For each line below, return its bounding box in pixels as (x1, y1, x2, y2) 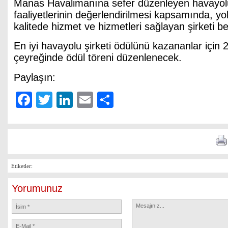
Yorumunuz (12, 183, 63, 194)
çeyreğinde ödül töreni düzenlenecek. (14, 52, 182, 63)
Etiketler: (11, 163, 33, 169)
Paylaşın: (14, 72, 55, 83)
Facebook (32, 91, 104, 109)
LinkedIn (73, 91, 135, 109)
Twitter (52, 91, 101, 109)
